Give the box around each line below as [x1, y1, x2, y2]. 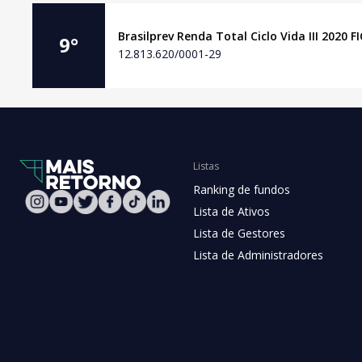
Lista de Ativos [193, 204, 270, 219]
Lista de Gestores [193, 225, 285, 241]
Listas [193, 158, 219, 173]
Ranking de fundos [193, 182, 290, 197]
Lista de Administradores [193, 247, 323, 263]
